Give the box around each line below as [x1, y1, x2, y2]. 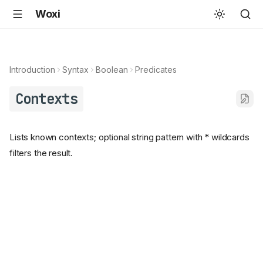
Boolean [96, 65, 128, 75]
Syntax [62, 65, 89, 75]
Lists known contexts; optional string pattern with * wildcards [9, 131, 249, 143]
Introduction [9, 65, 55, 75]
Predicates [135, 65, 177, 75]
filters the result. [9, 147, 73, 159]
